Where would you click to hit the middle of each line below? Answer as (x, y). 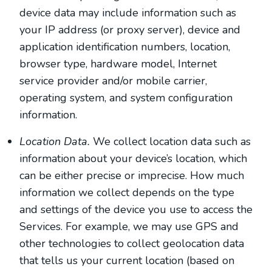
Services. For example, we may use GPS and (129, 226)
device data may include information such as (128, 13)
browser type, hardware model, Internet (118, 64)
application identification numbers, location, (125, 47)
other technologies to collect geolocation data (132, 243)
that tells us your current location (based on (127, 260)
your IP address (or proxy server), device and (130, 30)
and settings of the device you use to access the (136, 209)
